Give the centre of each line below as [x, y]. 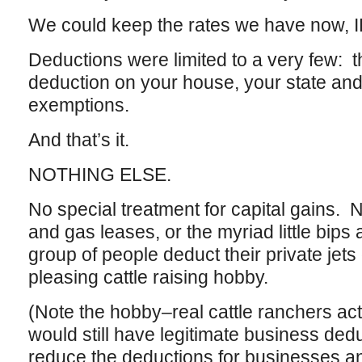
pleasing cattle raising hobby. [148, 277]
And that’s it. [78, 140]
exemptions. [78, 105]
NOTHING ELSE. [99, 175]
